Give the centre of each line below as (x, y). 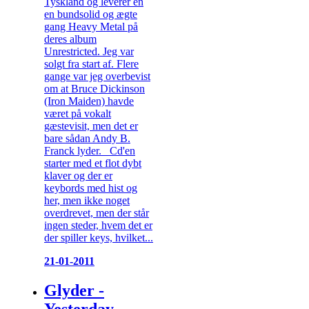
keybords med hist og (91, 188)
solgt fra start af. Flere (91, 63)
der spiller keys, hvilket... (99, 237)
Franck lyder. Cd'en (90, 150)
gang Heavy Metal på (91, 26)
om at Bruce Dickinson (94, 88)
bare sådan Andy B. (87, 138)
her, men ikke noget (87, 200)
